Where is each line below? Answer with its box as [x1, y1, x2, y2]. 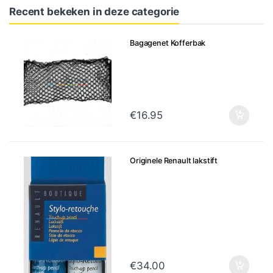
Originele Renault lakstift [130, 155, 218, 165]
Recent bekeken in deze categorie [9, 5, 180, 18]
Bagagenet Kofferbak [130, 38, 206, 48]
